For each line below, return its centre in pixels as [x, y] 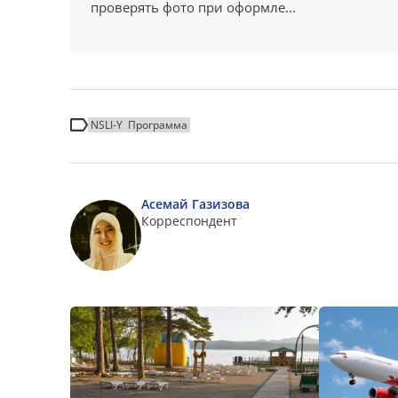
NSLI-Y [107, 125]
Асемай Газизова [195, 204]
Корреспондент [189, 221]
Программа [158, 125]
